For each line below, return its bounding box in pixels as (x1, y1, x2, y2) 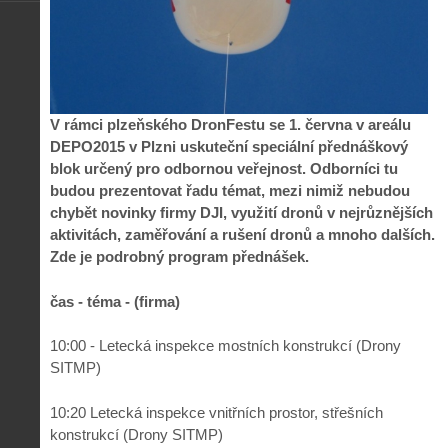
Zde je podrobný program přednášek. (50, 248, 309, 266)
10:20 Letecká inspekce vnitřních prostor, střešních (50, 403, 383, 421)
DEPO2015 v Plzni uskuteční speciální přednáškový (50, 138, 408, 156)
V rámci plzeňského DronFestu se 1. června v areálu (50, 116, 411, 134)
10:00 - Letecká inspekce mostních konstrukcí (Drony (50, 337, 401, 355)
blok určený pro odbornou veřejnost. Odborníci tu (50, 160, 398, 178)
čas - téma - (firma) (50, 292, 180, 310)
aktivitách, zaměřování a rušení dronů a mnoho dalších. (50, 226, 435, 244)
